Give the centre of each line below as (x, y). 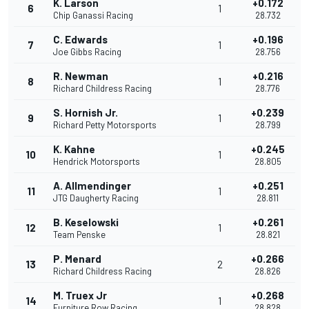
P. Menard (77, 259)
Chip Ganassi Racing (93, 16)
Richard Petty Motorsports (105, 125)
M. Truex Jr (80, 296)
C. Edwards (80, 40)
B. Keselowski (86, 222)
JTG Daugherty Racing (96, 198)
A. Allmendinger (92, 186)
